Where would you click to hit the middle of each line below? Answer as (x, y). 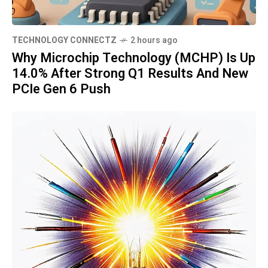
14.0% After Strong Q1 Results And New (130, 73)
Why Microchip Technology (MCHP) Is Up (134, 58)
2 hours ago (154, 40)
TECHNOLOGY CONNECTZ (64, 40)
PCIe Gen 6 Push (61, 89)
